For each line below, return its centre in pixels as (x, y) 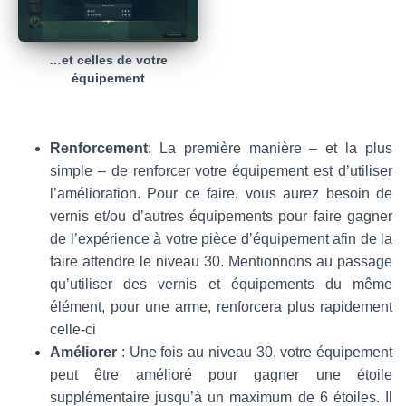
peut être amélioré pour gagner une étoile (221, 375)
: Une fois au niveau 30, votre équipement (256, 353)
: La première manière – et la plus (270, 149)
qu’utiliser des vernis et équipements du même (221, 285)
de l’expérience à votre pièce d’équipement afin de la (221, 239)
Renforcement (99, 149)
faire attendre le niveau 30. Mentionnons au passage (221, 262)
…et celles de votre (108, 60)
